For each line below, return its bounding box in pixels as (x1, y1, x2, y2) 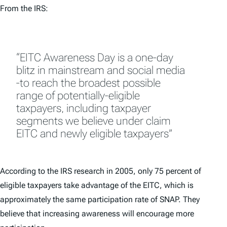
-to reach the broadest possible (16, 77, 161, 90)
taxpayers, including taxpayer (16, 102, 151, 115)
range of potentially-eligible (16, 89, 140, 102)
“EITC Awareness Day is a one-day (16, 51, 173, 64)
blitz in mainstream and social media (16, 64, 185, 77)
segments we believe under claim (16, 115, 171, 128)
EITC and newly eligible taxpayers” (16, 127, 172, 140)
